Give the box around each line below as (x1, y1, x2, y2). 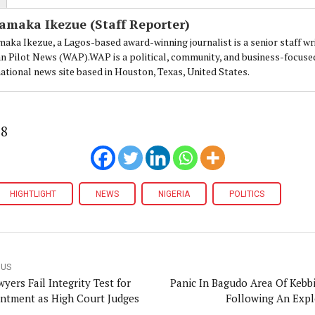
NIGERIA (158, 188, 190, 199)
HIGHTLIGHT (10, 188, 56, 199)
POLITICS (229, 188, 264, 199)
